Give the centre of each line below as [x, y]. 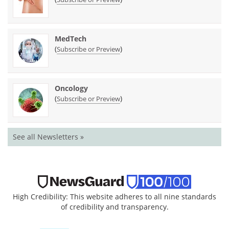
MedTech [71, 38]
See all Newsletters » [48, 136]
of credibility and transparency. [114, 207]
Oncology [71, 88]
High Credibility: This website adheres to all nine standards [114, 196]
